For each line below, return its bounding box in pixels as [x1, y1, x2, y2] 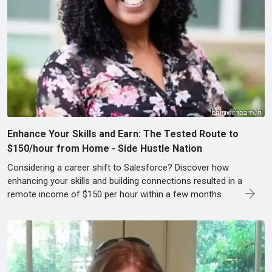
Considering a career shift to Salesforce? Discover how [7, 162, 229, 174]
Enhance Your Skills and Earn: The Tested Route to [7, 128, 239, 140]
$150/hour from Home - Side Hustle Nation [7, 143, 202, 155]
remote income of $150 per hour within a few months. [7, 189, 223, 200]
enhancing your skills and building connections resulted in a [7, 175, 242, 187]
